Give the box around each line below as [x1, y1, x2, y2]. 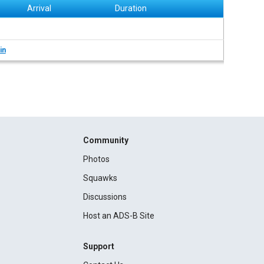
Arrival [27, 4, 52, 13]
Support [82, 242, 114, 251]
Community [82, 136, 128, 145]
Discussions [82, 192, 127, 202]
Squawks [82, 173, 117, 183]
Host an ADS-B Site [82, 211, 154, 220]
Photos [82, 154, 110, 164]
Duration [115, 4, 147, 13]
